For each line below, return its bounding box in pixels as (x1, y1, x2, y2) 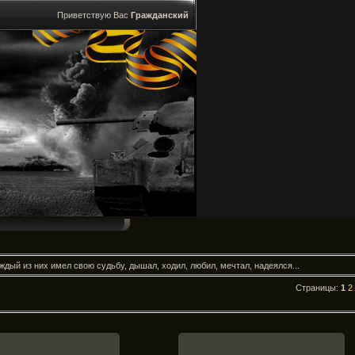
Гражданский (131, 10, 189, 20)
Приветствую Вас (57, 10, 128, 20)
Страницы (296, 283, 336, 293)
